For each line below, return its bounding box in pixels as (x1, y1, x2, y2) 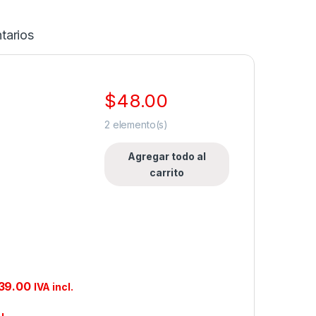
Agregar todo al (128, 150, 206, 163)
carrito (150, 166, 184, 179)
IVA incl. (33, 280, 73, 293)
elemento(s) (109, 119, 169, 131)
